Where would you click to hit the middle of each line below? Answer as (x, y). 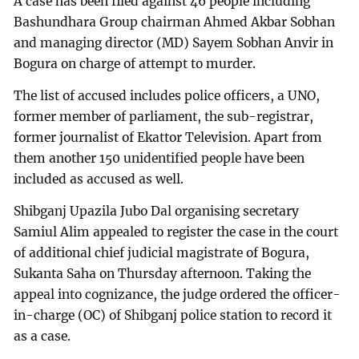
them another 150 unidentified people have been (159, 158)
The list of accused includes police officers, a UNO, (167, 95)
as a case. (42, 336)
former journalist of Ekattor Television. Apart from (168, 137)
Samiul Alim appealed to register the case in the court (176, 232)
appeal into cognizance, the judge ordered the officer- (177, 294)
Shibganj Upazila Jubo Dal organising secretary (157, 211)
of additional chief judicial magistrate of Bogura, (162, 252)
